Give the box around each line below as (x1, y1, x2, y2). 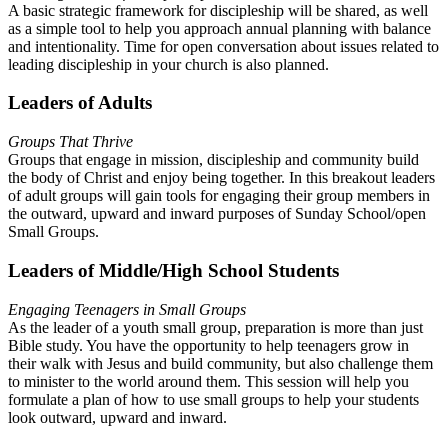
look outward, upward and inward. (8, 408, 227, 426)
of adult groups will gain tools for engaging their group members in (8, 187, 430, 205)
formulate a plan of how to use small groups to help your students (8, 390, 419, 408)
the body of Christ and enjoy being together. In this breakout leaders (8, 169, 435, 187)
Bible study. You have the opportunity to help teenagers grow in (8, 336, 409, 354)
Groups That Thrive (8, 133, 133, 151)
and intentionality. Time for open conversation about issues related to (8, 37, 439, 55)
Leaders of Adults (8, 92, 152, 114)
